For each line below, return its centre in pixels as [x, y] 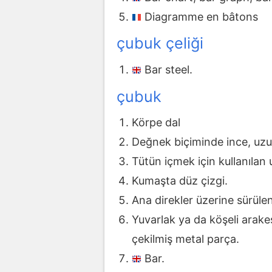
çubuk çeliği [160, 43]
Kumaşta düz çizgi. [180, 181]
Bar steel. [168, 69]
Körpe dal [156, 123]
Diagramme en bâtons [201, 16]
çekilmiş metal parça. [185, 239]
